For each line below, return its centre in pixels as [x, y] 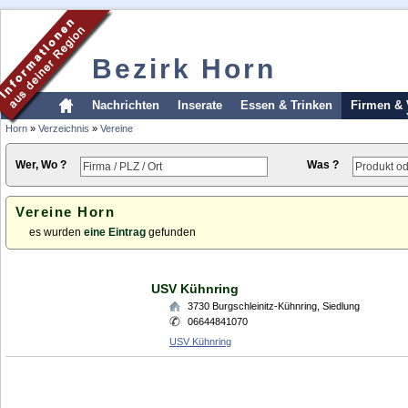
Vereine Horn [65, 212]
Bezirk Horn [184, 69]
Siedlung [341, 306]
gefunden [171, 232]
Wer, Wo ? [41, 165]
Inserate [200, 105]
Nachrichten [126, 105]
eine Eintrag [115, 232]
